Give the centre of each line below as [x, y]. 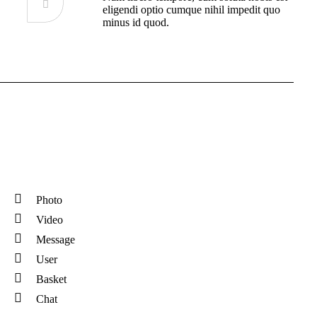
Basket [52, 279]
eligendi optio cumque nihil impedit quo [192, 10]
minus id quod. [136, 23]
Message [56, 240]
